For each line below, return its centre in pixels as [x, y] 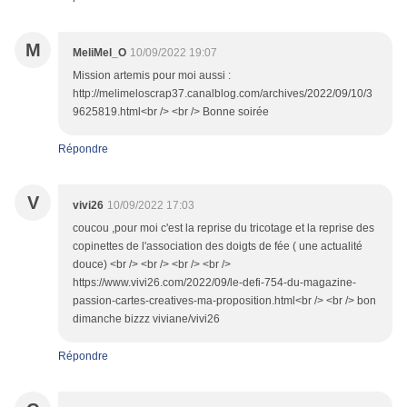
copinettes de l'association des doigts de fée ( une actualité [218, 247]
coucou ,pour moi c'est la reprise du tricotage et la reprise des [223, 228]
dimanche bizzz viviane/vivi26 [146, 319]
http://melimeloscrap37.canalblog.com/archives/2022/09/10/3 [223, 94]
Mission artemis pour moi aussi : [152, 76]
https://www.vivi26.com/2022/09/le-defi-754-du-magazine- [214, 283]
